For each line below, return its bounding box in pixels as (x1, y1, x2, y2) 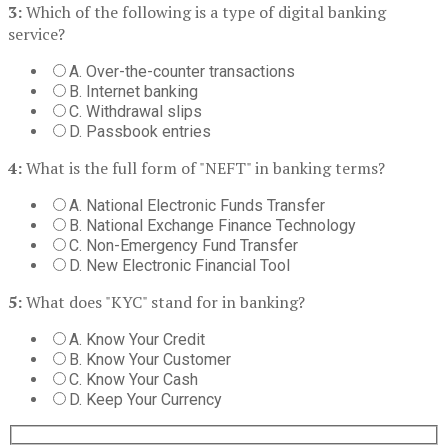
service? (8, 23, 65, 46)
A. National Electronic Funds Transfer (69, 196, 325, 216)
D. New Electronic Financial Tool (69, 256, 290, 276)
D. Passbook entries (69, 122, 211, 142)
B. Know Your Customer (69, 350, 231, 370)
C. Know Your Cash (69, 370, 198, 390)
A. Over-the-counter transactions (69, 62, 295, 82)
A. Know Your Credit (69, 330, 205, 350)
